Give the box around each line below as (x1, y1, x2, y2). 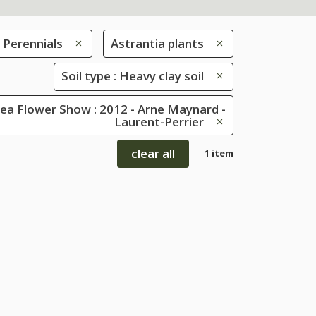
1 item (205, 147, 233, 160)
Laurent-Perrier (114, 113, 204, 130)
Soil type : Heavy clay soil (61, 68, 204, 85)
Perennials (2, 35, 63, 51)
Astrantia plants (111, 35, 204, 51)
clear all (131, 145, 175, 162)
